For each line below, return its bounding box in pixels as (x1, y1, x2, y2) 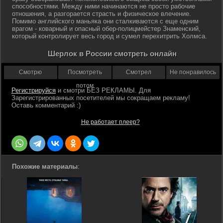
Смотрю (19, 69, 42, 76)
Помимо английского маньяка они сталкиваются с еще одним (12, 17, 199, 25)
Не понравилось (170, 69, 217, 76)
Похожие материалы (12, 163, 78, 170)
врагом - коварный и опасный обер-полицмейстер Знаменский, (12, 25, 201, 32)
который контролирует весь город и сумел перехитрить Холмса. (12, 32, 207, 40)
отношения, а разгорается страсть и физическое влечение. (12, 10, 191, 17)
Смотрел (126, 69, 152, 76)
